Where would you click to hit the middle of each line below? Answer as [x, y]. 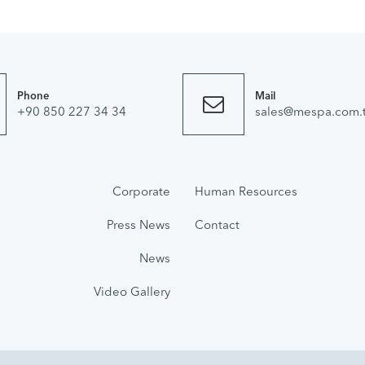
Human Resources [246, 192]
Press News [139, 226]
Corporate [141, 192]
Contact [217, 226]
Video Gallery [132, 292]
